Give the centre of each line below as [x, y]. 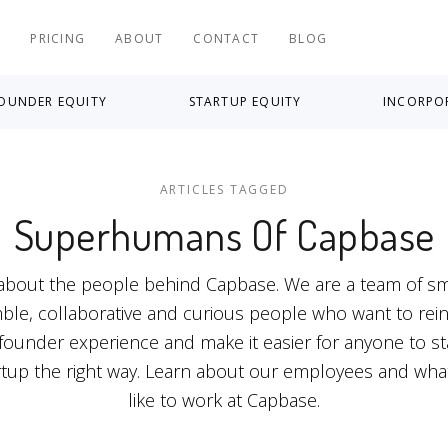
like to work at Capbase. [224, 400]
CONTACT [226, 38]
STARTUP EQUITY [245, 101]
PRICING [58, 38]
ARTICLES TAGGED [224, 189]
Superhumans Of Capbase [224, 235]
